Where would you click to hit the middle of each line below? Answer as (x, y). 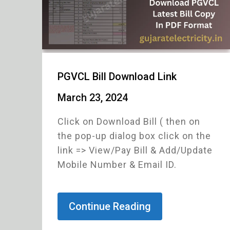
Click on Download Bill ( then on (129, 121)
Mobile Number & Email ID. (117, 165)
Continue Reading (110, 206)
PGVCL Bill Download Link (117, 76)
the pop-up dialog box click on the (134, 136)
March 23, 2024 (93, 98)
